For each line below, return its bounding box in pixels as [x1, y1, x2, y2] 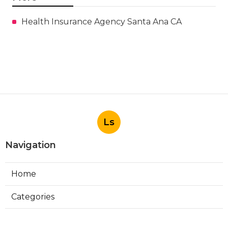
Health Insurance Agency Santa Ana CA [21, 16, 182, 26]
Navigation [5, 139, 56, 151]
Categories [11, 191, 54, 202]
